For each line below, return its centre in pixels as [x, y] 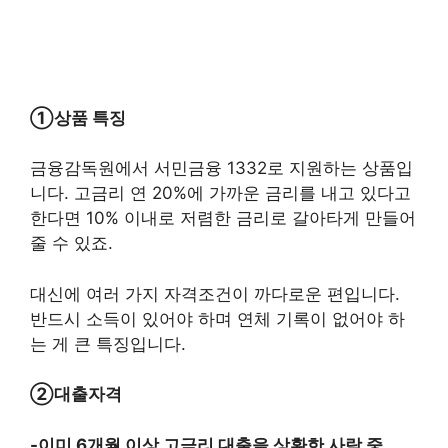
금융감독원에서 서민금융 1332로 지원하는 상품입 [221, 168]
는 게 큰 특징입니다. [110, 343]
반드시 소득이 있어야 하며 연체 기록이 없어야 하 [217, 318]
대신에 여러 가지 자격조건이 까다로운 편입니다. [215, 293]
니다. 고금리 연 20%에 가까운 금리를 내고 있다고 [220, 193]
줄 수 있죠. [71, 243]
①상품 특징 [78, 117]
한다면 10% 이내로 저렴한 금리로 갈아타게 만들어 [223, 218]
